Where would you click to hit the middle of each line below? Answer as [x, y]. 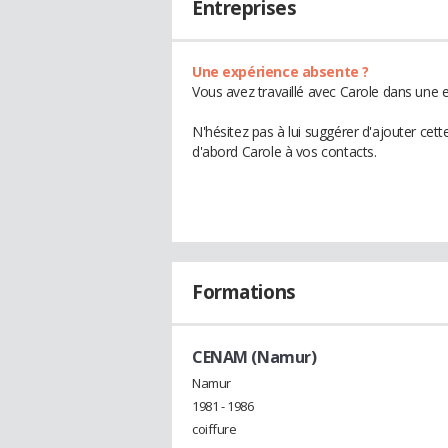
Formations [244, 292]
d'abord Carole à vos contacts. [284, 151]
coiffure [214, 428]
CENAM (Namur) [254, 357]
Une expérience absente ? [280, 71]
